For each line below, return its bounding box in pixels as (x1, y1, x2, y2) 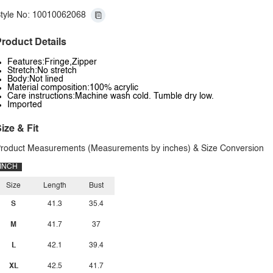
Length (43, 182, 66, 190)
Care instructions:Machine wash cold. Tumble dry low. (7, 92, 214, 101)
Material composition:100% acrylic (7, 83, 138, 92)
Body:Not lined (7, 75, 63, 83)
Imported (7, 101, 42, 109)
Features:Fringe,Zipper (7, 58, 97, 66)
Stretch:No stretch (7, 66, 77, 75)
